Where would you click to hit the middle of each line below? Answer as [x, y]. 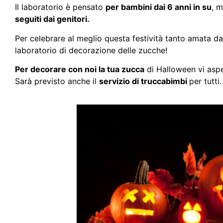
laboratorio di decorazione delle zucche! [91, 50]
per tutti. [205, 81]
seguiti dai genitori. [52, 19]
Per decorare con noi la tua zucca [80, 69]
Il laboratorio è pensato [60, 7]
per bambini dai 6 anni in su [159, 7]
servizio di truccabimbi [144, 81]
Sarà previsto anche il [57, 81]
